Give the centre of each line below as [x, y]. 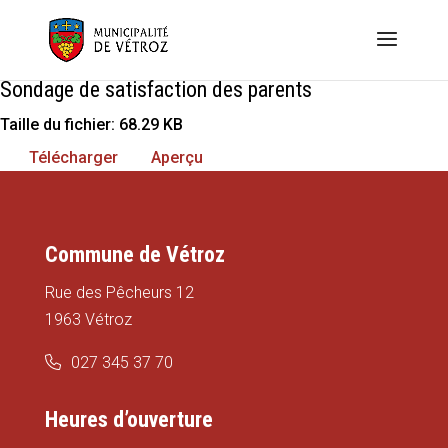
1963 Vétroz [88, 319]
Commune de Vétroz [134, 254]
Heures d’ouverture [128, 419]
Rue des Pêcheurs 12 [119, 292]
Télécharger [73, 157]
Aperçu [177, 157]
